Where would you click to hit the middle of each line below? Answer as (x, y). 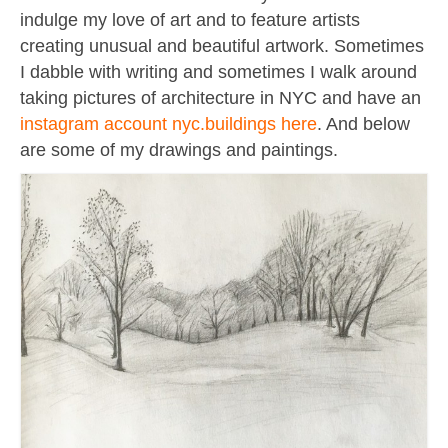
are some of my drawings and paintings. (184, 150)
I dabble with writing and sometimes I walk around (218, 72)
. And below (363, 124)
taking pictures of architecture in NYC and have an (220, 98)
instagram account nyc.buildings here (168, 124)
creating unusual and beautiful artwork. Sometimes (222, 46)
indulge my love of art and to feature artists (190, 20)
